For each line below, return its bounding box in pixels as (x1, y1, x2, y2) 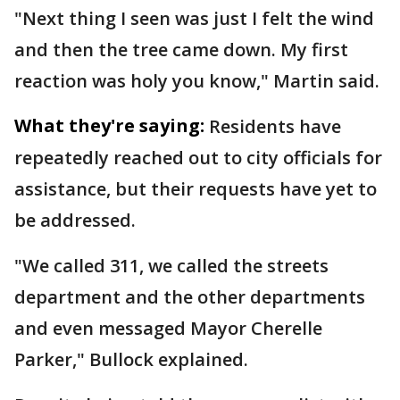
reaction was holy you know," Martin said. (14, 69, 379, 93)
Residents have (209, 114, 341, 138)
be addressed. (14, 208, 140, 232)
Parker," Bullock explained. (14, 347, 253, 371)
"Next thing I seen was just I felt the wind (14, 6, 374, 30)
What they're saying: (14, 113, 204, 137)
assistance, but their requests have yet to (14, 177, 377, 201)
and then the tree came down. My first (14, 37, 348, 62)
